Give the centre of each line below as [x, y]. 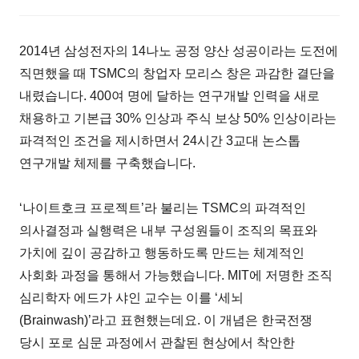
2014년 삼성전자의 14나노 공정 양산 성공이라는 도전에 [179, 50]
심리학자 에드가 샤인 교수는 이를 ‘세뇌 [132, 297]
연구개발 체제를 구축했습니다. [108, 163]
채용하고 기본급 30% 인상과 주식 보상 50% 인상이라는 [178, 118]
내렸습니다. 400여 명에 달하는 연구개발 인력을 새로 [170, 95]
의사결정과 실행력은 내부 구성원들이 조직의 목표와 [169, 230]
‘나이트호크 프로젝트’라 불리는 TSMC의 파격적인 [163, 208]
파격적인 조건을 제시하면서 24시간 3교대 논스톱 [160, 140]
